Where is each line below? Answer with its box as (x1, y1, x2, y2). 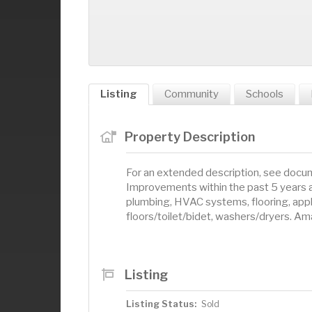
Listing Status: (126, 297, 196, 309)
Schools (246, 87, 283, 100)
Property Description (124, 128, 255, 144)
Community (164, 87, 219, 100)
